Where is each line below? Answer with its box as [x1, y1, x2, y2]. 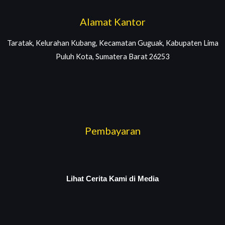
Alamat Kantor [79, 16, 146, 28]
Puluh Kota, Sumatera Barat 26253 [56, 52, 169, 61]
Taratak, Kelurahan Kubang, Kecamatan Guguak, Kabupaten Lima [7, 39, 218, 48]
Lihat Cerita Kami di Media [66, 174, 159, 183]
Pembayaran [84, 125, 141, 137]
